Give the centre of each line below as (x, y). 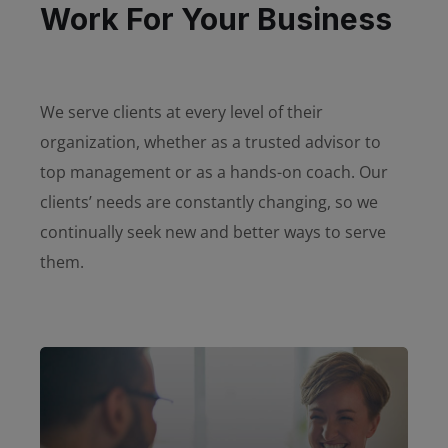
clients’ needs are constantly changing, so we (209, 202)
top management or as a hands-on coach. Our (214, 172)
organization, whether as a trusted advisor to (210, 142)
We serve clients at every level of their (181, 112)
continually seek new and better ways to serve (213, 232)
